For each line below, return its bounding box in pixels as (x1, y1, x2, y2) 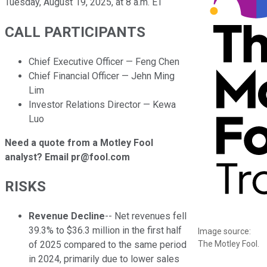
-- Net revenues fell (105, 210, 187, 222)
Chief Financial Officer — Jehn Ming (29, 70, 175, 82)
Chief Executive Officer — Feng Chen (29, 55, 179, 67)
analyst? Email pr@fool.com (5, 151, 130, 163)
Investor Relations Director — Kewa (29, 98, 176, 110)
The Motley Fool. (198, 238, 259, 249)
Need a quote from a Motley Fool (5, 136, 153, 148)
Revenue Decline (29, 210, 105, 222)
